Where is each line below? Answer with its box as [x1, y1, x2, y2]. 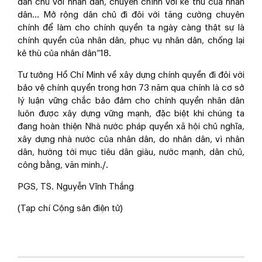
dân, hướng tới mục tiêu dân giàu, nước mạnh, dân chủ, [18, 148, 244, 157]
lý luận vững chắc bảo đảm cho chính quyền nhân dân [18, 96, 244, 105]
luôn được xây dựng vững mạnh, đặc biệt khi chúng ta [18, 109, 244, 118]
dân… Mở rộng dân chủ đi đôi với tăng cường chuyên [18, 11, 244, 19]
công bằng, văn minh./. [18, 161, 111, 170]
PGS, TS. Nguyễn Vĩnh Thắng [18, 182, 134, 191]
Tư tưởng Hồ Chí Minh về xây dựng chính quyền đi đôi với [18, 71, 244, 80]
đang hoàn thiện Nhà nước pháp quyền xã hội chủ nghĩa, [18, 122, 244, 131]
